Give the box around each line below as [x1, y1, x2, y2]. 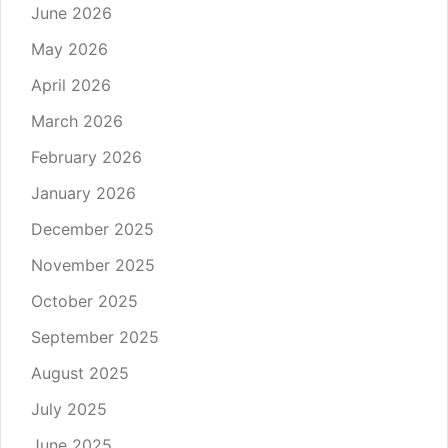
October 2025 [31, 291, 138, 312]
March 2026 [31, 111, 123, 132]
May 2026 [31, 39, 108, 60]
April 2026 [31, 75, 111, 96]
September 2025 [31, 327, 159, 348]
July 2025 [31, 399, 107, 420]
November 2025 [31, 255, 155, 276]
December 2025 [31, 219, 154, 240]
